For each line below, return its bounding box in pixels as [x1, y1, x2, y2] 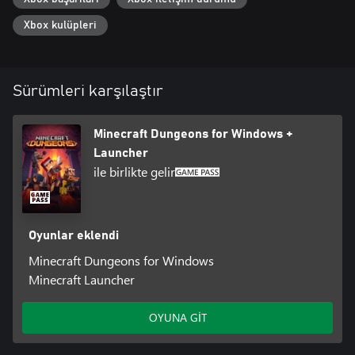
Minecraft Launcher [28, 270, 135, 288]
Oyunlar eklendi [28, 228, 119, 242]
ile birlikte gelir [94, 162, 176, 180]
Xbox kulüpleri [24, 20, 97, 32]
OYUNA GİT [148, 309, 207, 325]
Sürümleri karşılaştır [13, 82, 163, 99]
